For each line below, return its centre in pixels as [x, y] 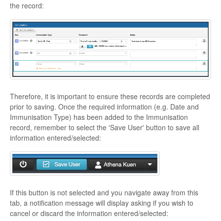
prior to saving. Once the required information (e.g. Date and [104, 107]
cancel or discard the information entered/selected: [89, 213]
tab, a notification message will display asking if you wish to [102, 203]
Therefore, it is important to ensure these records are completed [110, 96]
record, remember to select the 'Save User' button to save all [105, 128]
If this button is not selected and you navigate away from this [104, 193]
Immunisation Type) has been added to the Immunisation [99, 117]
